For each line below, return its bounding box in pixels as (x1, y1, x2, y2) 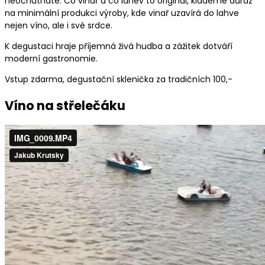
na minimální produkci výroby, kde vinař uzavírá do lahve (5, 7, 239, 20)
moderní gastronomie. (5, 53, 98, 65)
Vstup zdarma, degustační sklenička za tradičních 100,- (5, 73, 232, 86)
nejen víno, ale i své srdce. (5, 20, 112, 32)
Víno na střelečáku (5, 96, 125, 114)
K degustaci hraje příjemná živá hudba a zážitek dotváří (5, 40, 232, 53)
